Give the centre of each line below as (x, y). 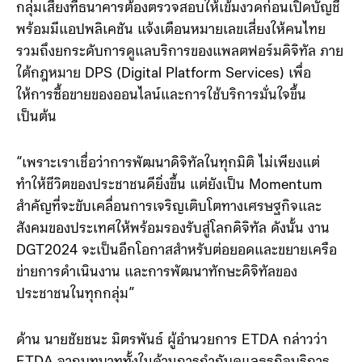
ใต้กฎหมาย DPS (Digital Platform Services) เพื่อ (164, 74)
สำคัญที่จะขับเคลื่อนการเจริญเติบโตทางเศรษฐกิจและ (169, 208)
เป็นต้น (36, 118)
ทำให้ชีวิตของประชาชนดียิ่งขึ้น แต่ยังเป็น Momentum (169, 186)
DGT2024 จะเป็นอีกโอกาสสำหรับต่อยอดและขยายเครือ (177, 251)
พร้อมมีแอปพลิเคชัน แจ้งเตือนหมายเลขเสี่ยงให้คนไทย (171, 31)
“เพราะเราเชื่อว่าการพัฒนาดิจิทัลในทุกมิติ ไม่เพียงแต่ (168, 164)
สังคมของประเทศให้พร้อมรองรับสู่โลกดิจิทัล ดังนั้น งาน (173, 229)
